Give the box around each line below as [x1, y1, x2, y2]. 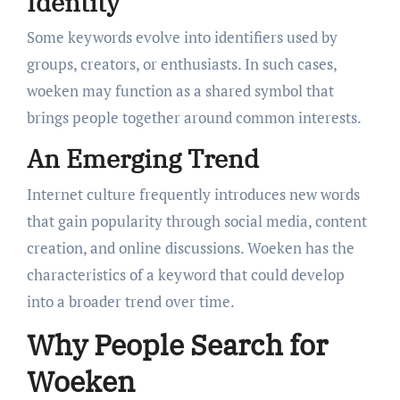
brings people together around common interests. [26, 107, 362, 129]
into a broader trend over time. [26, 290, 235, 312]
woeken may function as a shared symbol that [26, 80, 334, 102]
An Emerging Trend [26, 142, 259, 176]
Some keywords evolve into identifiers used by [26, 27, 337, 48]
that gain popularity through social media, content [26, 210, 367, 231]
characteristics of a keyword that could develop [26, 263, 345, 285]
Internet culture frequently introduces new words [26, 183, 360, 204]
